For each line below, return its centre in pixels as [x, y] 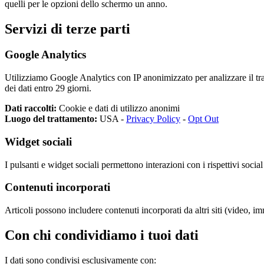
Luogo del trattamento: [51, 119]
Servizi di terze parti [67, 29]
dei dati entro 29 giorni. [48, 88]
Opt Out [203, 119]
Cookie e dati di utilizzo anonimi [118, 108]
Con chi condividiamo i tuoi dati [102, 235]
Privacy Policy [153, 119]
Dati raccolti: [31, 108]
